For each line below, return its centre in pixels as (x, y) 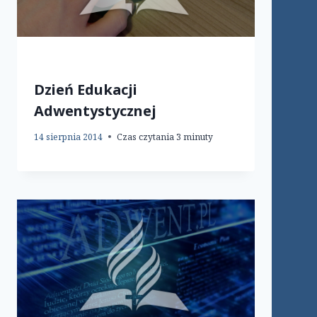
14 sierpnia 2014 (68, 137)
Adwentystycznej (95, 110)
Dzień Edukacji (86, 89)
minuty (198, 137)
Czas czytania (145, 137)
